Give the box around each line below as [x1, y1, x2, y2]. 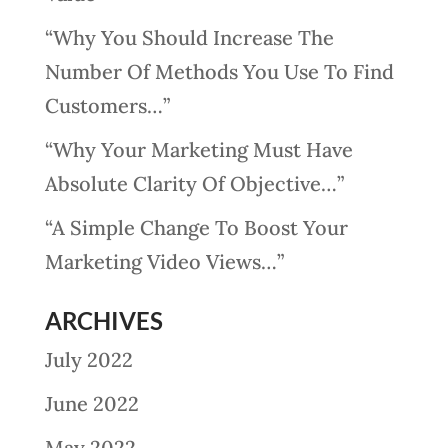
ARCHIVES [44, 306, 163, 335]
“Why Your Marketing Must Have [44, 137, 353, 162]
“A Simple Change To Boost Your [44, 215, 348, 240]
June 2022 [44, 391, 139, 416]
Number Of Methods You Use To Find [44, 59, 394, 84]
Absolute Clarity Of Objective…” [44, 171, 344, 196]
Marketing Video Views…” [44, 249, 284, 274]
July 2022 [44, 347, 133, 372]
